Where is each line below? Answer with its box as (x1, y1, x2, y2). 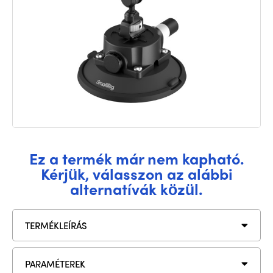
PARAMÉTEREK (25, 257, 85, 271)
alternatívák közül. (70, 178, 203, 200)
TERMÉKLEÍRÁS (25, 218, 87, 232)
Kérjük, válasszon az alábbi (40, 163, 233, 185)
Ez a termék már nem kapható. (29, 147, 244, 169)
